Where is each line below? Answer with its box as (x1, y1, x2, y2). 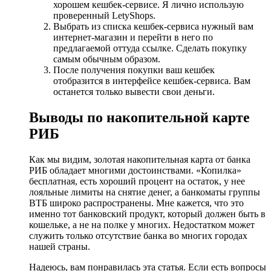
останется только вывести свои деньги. (53, 87, 215, 97)
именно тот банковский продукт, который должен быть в (29, 208, 266, 219)
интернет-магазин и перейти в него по (53, 32, 213, 43)
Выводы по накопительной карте (29, 109, 250, 126)
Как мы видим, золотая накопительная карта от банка (29, 154, 250, 165)
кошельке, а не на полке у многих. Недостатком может (29, 219, 255, 230)
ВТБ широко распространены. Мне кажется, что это (29, 197, 244, 208)
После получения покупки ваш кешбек (53, 65, 215, 76)
